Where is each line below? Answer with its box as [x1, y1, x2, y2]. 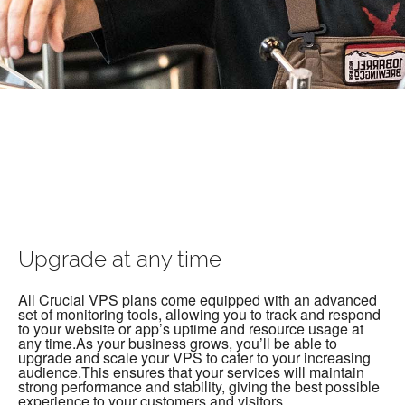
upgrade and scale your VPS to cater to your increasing [18, 347, 371, 369]
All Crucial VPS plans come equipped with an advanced [18, 289, 377, 311]
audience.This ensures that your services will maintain [18, 362, 364, 383]
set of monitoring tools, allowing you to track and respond [18, 304, 381, 325]
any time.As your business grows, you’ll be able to [18, 333, 337, 354]
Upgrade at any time [18, 247, 221, 273]
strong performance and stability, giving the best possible [18, 376, 380, 398]
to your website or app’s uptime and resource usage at [18, 318, 363, 340]
